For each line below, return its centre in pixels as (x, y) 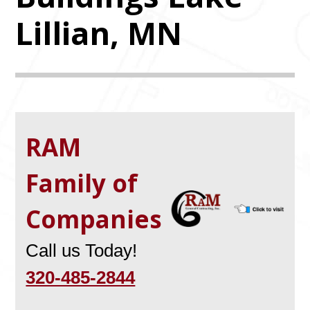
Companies (94, 219)
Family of (82, 183)
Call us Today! (82, 250)
